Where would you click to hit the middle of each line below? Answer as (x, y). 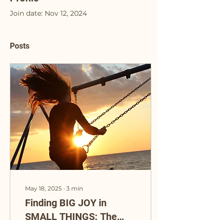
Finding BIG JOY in (66, 203)
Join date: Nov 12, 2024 (48, 13)
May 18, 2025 (43, 188)
